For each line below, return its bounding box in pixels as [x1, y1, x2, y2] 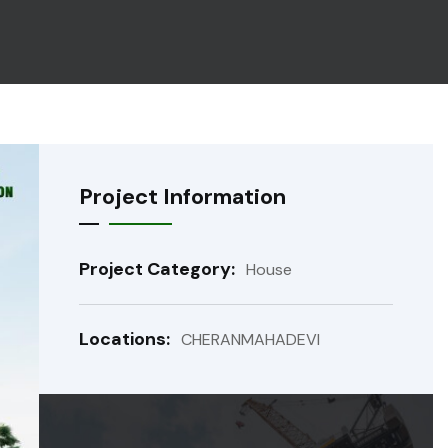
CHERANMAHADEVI [180, 329, 320, 350]
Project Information [78, 182, 286, 211]
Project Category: [78, 257, 239, 281]
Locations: [78, 327, 174, 351]
